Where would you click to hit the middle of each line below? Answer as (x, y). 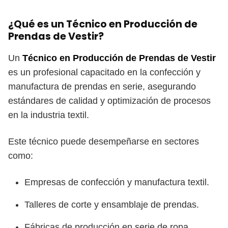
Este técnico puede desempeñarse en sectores (104, 141)
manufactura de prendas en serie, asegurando (102, 87)
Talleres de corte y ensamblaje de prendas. (112, 205)
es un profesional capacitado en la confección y (104, 72)
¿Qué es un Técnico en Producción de (103, 24)
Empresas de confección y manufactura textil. (117, 182)
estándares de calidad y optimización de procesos (109, 101)
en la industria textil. (49, 115)
